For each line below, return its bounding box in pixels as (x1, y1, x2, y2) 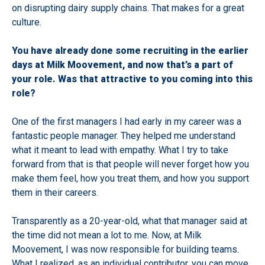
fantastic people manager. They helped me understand (12, 130, 235, 142)
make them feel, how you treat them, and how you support (12, 173, 249, 185)
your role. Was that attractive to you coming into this (12, 73, 253, 85)
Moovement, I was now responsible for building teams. (12, 244, 239, 256)
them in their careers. (12, 187, 101, 199)
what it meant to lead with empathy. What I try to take (12, 144, 228, 156)
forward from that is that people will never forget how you (12, 159, 249, 170)
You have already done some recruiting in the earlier (12, 45, 248, 57)
